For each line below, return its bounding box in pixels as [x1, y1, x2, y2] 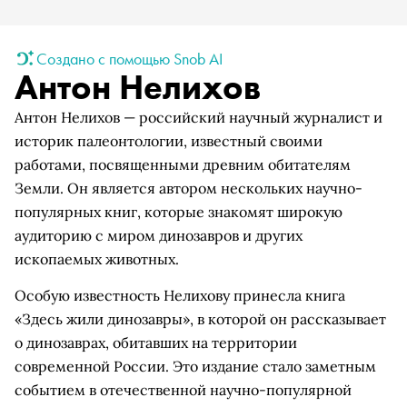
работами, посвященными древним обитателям [15, 155, 351, 174]
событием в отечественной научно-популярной [15, 381, 352, 399]
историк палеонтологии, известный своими [15, 132, 323, 150]
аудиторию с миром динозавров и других [15, 226, 303, 244]
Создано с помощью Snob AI [36, 47, 223, 69]
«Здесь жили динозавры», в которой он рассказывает [15, 310, 386, 328]
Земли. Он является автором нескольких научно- [15, 179, 362, 197]
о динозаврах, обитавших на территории [15, 333, 297, 352]
